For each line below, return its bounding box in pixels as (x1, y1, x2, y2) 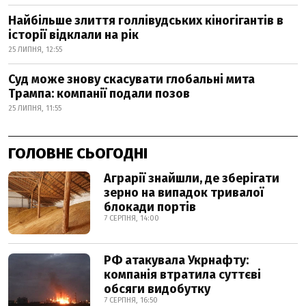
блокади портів (104, 199, 196, 215)
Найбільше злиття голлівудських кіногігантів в (8, 13, 283, 29)
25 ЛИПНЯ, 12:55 (8, 45, 62, 55)
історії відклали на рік (8, 27, 139, 43)
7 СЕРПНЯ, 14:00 (104, 214, 159, 223)
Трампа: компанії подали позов (8, 86, 190, 102)
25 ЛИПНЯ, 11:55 (8, 104, 61, 113)
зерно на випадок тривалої (104, 185, 264, 201)
